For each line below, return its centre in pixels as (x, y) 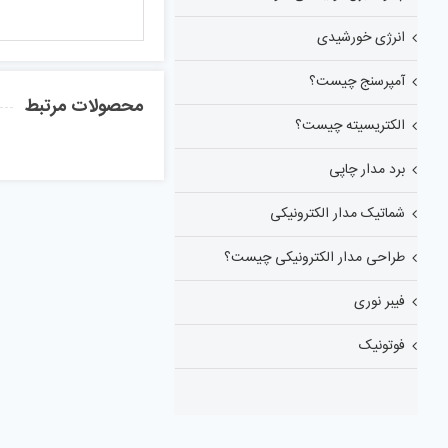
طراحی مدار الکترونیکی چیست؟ (314, 258)
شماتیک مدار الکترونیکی (337, 214)
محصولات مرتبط (85, 107)
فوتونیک (382, 346)
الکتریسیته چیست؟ (350, 126)
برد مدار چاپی (367, 170)
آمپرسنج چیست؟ (357, 82)
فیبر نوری (379, 302)
